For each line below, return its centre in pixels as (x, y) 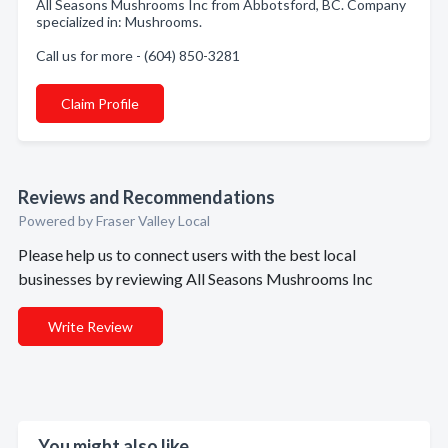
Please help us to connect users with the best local (187, 254)
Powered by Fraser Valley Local (114, 220)
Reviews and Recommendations (146, 197)
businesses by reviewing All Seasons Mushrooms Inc (195, 278)
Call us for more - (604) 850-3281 (138, 55)
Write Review (90, 326)
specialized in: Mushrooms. (119, 21)
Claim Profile (100, 103)
